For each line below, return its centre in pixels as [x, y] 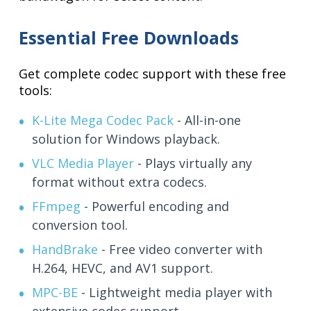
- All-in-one [208, 120]
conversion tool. [80, 225]
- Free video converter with [180, 250]
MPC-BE [55, 293]
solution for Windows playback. [126, 139]
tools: [36, 91]
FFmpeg [57, 207]
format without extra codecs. [120, 182]
